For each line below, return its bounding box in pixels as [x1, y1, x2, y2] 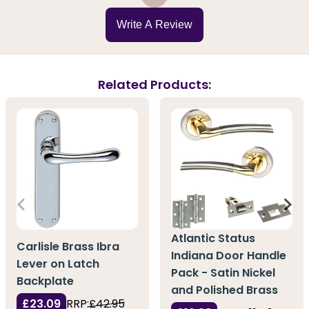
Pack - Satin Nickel [171, 264, 275, 281]
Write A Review [117, 19, 192, 31]
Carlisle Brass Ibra [17, 239, 119, 255]
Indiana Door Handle [171, 247, 286, 263]
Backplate [17, 273, 74, 290]
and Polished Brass [171, 281, 278, 298]
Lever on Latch [17, 256, 99, 272]
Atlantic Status [171, 230, 255, 246]
